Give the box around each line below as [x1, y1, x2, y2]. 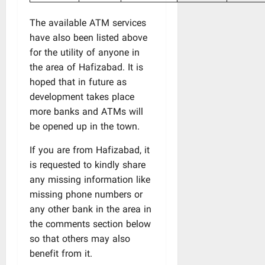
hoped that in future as [30, 75, 127, 91]
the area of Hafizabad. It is [30, 60, 143, 76]
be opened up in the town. [30, 119, 140, 135]
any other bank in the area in [30, 202, 151, 218]
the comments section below [30, 217, 151, 233]
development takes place [30, 90, 134, 106]
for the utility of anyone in [30, 46, 140, 62]
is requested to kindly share [30, 158, 146, 174]
